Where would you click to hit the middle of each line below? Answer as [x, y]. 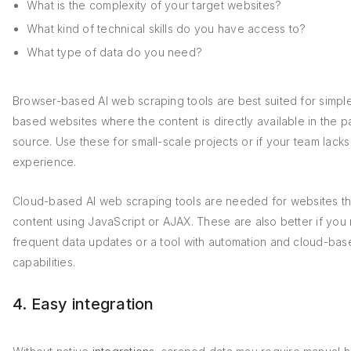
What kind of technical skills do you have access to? [166, 29]
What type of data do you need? [115, 52]
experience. [45, 162]
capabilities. [44, 262]
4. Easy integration [83, 304]
